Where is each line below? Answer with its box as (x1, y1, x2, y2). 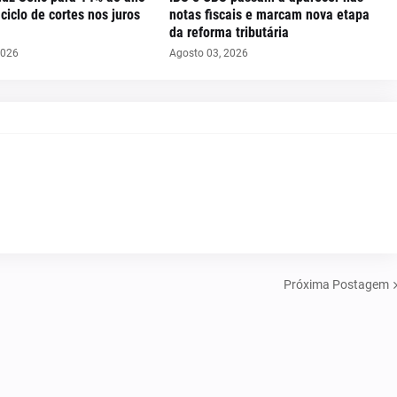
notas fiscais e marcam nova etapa (168, 6, 370, 23)
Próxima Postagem (284, 276, 389, 292)
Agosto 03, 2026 (168, 47, 248, 59)
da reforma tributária (168, 24, 289, 41)
